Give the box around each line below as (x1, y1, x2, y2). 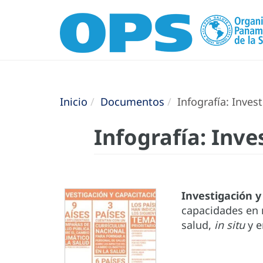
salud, (181, 218, 214, 232)
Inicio (60, 95, 87, 109)
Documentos (100, 95, 164, 109)
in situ (214, 218, 245, 232)
